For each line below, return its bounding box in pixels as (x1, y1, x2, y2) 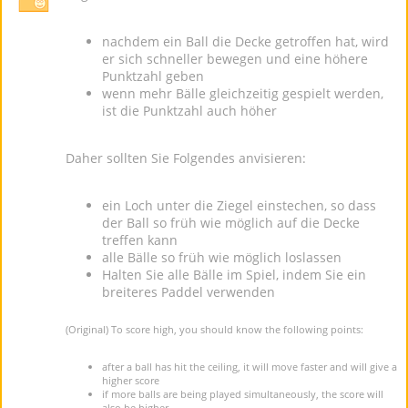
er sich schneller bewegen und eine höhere (102, 50, 368, 67)
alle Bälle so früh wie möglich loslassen (102, 249, 342, 266)
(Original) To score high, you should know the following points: (66, 322, 363, 336)
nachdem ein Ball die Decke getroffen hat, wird (102, 33, 389, 50)
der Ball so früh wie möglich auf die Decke (102, 214, 360, 231)
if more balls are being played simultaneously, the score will (102, 387, 383, 401)
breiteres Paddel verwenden (102, 283, 275, 301)
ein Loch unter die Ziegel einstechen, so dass (102, 197, 376, 214)
